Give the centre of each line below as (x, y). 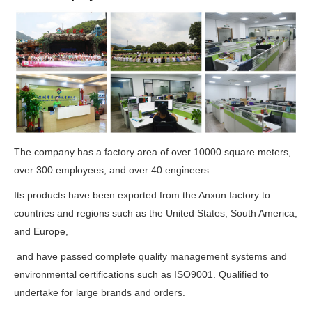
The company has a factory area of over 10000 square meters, (153, 151)
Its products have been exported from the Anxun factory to (142, 195)
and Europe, (41, 231)
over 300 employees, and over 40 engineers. (114, 170)
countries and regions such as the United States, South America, (156, 213)
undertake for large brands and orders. (100, 292)
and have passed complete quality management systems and (150, 256)
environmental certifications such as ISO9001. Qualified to (141, 274)
